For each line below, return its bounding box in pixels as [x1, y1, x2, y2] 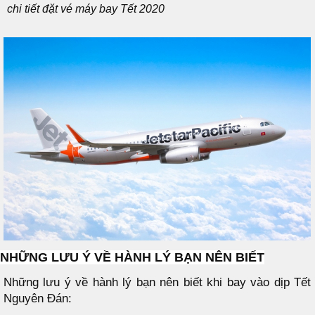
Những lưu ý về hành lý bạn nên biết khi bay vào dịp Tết [4, 275, 311, 289]
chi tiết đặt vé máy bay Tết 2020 [7, 2, 165, 15]
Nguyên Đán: [4, 291, 72, 305]
